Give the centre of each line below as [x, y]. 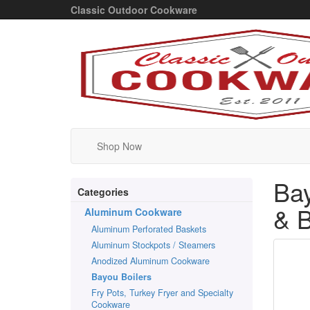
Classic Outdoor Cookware [134, 10]
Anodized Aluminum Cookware [151, 261]
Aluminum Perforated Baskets [149, 229]
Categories [103, 192]
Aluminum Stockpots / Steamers [153, 245]
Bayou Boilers [121, 277]
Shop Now [119, 146]
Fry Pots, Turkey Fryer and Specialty [162, 293]
